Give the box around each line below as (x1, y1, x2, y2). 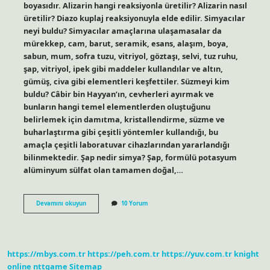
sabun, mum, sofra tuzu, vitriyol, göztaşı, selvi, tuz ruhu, (23, 50, 238, 61)
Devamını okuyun (36, 199, 86, 207)
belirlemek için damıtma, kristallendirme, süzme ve (23, 113, 225, 125)
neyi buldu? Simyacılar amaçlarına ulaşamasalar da (23, 25, 222, 36)
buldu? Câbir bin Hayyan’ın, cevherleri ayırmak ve (23, 88, 214, 99)
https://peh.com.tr (87, 248, 160, 260)
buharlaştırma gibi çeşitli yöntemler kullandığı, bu (23, 126, 218, 137)
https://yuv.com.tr (162, 248, 232, 260)
